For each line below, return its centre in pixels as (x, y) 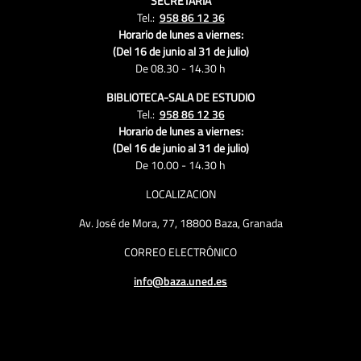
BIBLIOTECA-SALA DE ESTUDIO (180, 98)
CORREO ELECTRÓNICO (180, 252)
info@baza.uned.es (180, 281)
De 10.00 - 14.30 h (180, 165)
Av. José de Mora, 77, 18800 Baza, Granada (180, 223)
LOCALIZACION (180, 194)
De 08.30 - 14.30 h (180, 68)
